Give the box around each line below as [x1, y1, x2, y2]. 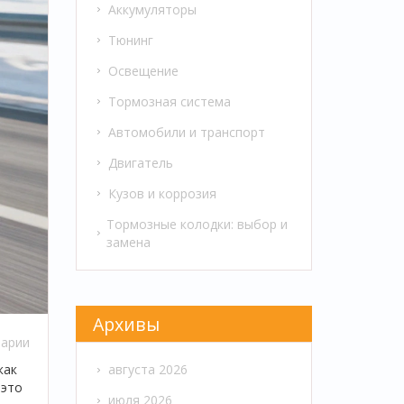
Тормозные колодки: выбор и [106, 215, 288, 233]
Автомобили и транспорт [107, 123, 265, 141]
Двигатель [107, 153, 173, 171]
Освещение [107, 61, 179, 79]
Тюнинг [107, 31, 153, 49]
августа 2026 [107, 361, 188, 379]
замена [106, 233, 151, 251]
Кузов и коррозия [107, 184, 216, 202]
